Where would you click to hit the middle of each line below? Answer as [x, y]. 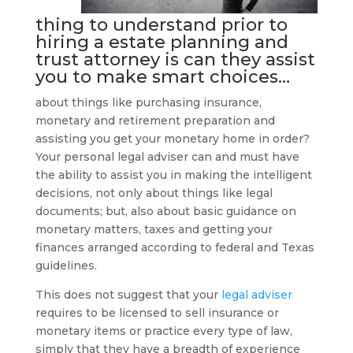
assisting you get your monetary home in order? [172, 139]
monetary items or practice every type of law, [163, 331]
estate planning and [198, 42]
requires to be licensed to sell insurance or [157, 313]
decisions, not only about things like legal [154, 193]
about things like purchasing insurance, [148, 102]
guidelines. [66, 266]
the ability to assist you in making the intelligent [173, 175]
